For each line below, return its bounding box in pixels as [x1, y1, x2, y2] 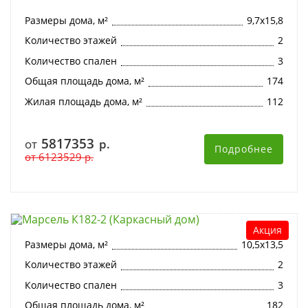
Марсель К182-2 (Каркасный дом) [25, 199, 239, 218]
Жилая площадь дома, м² [25, 94, 142, 108]
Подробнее [214, 142, 273, 156]
